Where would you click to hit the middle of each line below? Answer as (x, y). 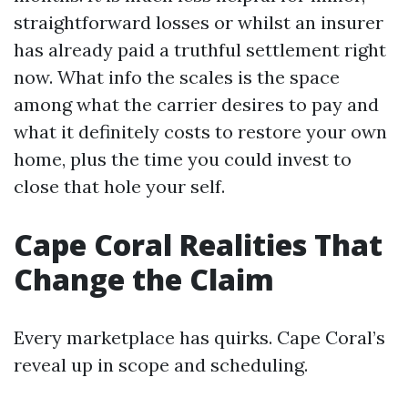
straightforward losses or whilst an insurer (199, 22)
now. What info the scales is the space (177, 77)
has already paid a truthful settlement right (200, 50)
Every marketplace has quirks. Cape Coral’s (199, 337)
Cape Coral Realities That (198, 245)
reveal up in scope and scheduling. (161, 365)
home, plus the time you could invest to (183, 159)
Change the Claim (144, 279)
